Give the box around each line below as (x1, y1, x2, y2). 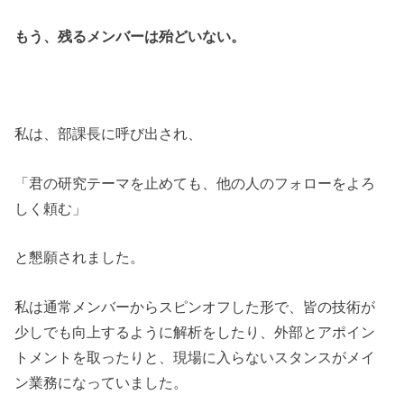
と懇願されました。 (14, 249, 145, 266)
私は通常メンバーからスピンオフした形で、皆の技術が (14, 298, 376, 315)
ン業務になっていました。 (14, 373, 188, 390)
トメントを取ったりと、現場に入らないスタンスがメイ (14, 348, 376, 365)
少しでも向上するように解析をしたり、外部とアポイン (14, 323, 376, 340)
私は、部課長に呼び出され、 (14, 125, 203, 142)
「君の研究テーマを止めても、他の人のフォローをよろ (14, 174, 376, 191)
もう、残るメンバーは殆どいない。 (14, 27, 246, 44)
